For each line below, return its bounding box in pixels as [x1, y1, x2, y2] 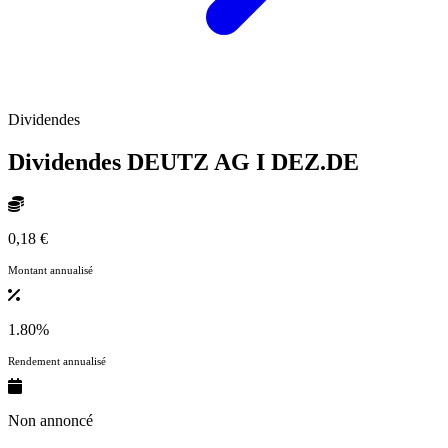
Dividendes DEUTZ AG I [8, 149, 271, 176]
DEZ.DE [271, 149, 359, 176]
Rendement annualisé [8, 354, 106, 367]
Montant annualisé [8, 263, 93, 276]
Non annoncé [8, 411, 93, 429]
